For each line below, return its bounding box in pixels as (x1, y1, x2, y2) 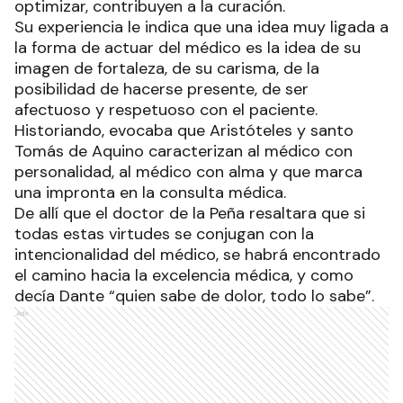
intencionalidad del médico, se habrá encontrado (14, 244, 381, 266)
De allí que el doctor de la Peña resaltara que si (14, 202, 365, 225)
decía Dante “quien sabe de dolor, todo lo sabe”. (14, 285, 374, 308)
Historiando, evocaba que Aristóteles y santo (14, 120, 354, 142)
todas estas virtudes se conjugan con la (14, 223, 314, 246)
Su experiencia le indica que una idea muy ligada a (14, 16, 389, 39)
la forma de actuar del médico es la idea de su (14, 37, 361, 59)
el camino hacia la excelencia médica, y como (14, 264, 354, 287)
